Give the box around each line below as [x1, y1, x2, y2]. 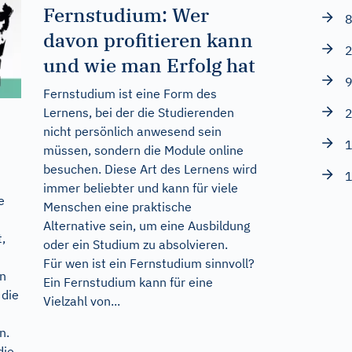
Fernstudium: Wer [42, 2, 209, 27]
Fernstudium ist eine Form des [42, 85, 217, 101]
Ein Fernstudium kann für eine [42, 273, 213, 290]
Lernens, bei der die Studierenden [42, 104, 234, 120]
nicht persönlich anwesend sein [42, 123, 222, 139]
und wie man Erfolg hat [42, 52, 255, 78]
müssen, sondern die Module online [42, 141, 244, 158]
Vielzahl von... [42, 292, 120, 309]
